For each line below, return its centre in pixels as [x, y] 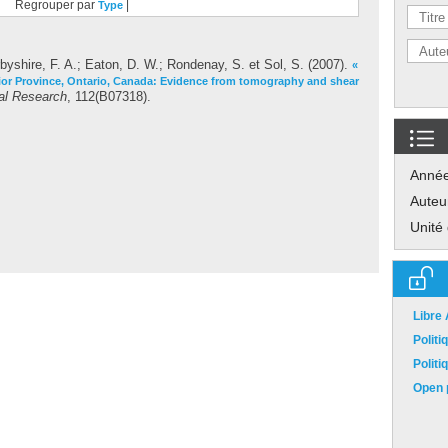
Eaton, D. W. [122, 64]
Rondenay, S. [206, 64]
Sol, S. [284, 64]
